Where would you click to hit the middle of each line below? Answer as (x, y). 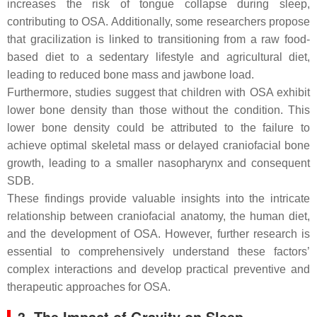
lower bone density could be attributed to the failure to (158, 127)
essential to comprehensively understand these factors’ (158, 251)
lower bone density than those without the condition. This (158, 110)
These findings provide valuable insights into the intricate (158, 198)
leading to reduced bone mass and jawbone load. (131, 74)
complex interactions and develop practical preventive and (158, 269)
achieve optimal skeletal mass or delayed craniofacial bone (158, 145)
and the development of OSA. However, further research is (158, 234)
